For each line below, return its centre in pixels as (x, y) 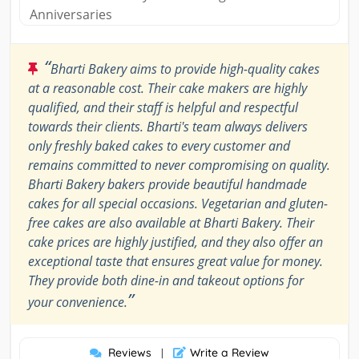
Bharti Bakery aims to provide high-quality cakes (185, 69)
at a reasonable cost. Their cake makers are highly (167, 89)
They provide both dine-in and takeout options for (166, 281)
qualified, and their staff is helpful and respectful (163, 108)
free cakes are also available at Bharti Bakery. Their (171, 223)
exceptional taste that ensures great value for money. (175, 262)
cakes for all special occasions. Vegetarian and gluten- (178, 204)
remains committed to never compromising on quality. (179, 165)
